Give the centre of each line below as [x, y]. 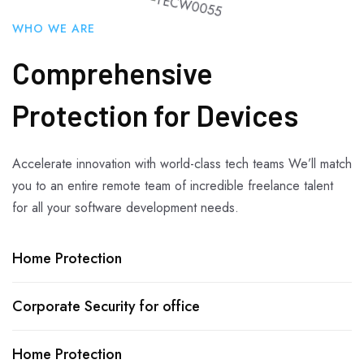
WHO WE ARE [54, 29]
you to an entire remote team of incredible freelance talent [173, 186]
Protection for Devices [155, 115]
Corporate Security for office [106, 307]
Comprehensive [113, 73]
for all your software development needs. [126, 208]
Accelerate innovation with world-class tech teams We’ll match [182, 164]
